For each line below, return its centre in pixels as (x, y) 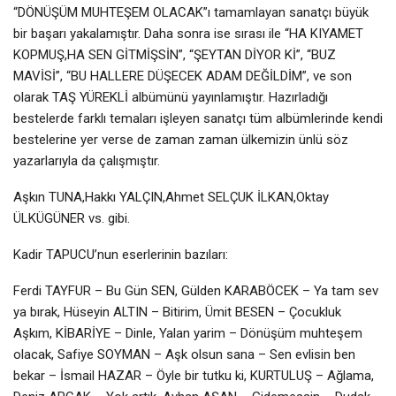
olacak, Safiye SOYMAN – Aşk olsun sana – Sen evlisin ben (184, 354)
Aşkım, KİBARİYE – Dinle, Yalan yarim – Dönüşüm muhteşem (188, 333)
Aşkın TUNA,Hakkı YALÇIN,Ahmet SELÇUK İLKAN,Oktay (171, 197)
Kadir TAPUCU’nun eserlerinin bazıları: (121, 254)
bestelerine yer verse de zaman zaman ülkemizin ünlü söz (181, 139)
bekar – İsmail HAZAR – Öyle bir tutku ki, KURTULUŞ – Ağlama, (194, 375)
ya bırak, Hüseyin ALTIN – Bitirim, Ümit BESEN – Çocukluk (177, 312)
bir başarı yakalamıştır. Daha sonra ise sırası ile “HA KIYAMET (188, 33)
